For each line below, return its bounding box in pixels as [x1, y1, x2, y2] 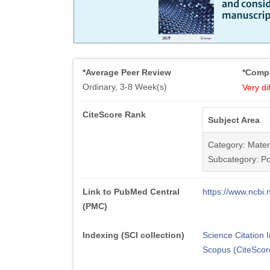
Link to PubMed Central [83, 187, 180, 196]
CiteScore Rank [83, 110, 146, 119]
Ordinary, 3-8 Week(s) [83, 82, 167, 92]
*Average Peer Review [83, 67, 171, 77]
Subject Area [207, 115, 260, 125]
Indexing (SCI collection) [83, 230, 184, 240]
